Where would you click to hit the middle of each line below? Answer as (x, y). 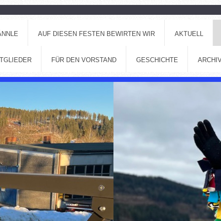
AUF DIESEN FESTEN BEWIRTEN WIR (96, 34)
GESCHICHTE (157, 60)
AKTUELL (189, 34)
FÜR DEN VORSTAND (84, 60)
